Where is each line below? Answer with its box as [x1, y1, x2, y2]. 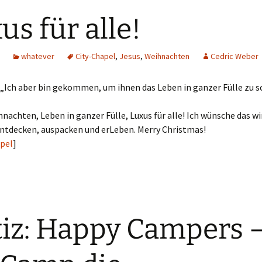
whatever [21, 51, 54, 61]
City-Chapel [75, 51, 115, 61]
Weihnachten [144, 51, 189, 61]
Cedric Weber [211, 51, 258, 61]
